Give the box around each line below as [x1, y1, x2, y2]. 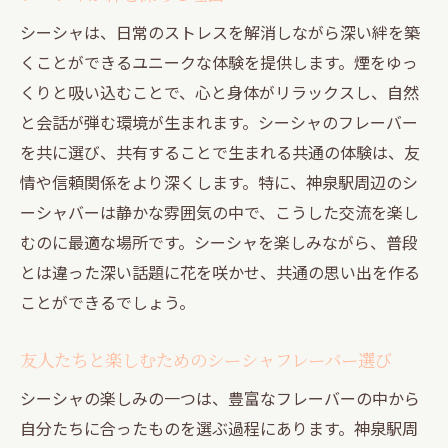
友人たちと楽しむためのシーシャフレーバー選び [20, 347, 392, 371]
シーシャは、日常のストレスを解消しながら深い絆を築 [20, 19, 420, 44]
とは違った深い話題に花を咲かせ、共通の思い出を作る [20, 259, 420, 284]
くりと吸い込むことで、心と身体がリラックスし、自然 [20, 79, 419, 104]
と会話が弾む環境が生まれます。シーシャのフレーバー [20, 109, 418, 134]
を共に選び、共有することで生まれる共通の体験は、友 [20, 139, 420, 164]
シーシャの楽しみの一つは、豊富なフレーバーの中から [20, 385, 420, 410]
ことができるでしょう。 [20, 289, 195, 314]
